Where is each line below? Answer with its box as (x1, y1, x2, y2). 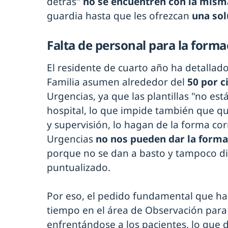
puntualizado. (47, 160, 110, 174)
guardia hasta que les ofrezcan (47, 9, 192, 22)
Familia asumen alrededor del (47, 75, 187, 89)
